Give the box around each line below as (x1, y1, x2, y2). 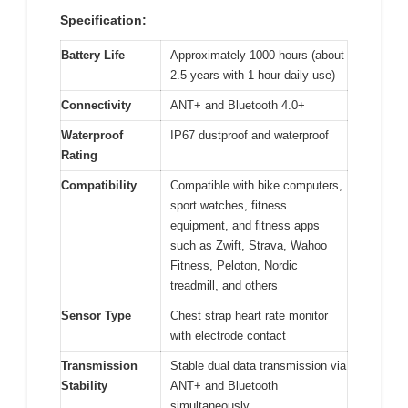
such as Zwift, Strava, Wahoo (170, 238, 327, 252)
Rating (61, 148, 97, 162)
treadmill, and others (170, 278, 278, 292)
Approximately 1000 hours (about (170, 47, 344, 62)
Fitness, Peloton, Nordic (170, 258, 298, 272)
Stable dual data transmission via (170, 358, 346, 372)
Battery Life (61, 47, 125, 62)
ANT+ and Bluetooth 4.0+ (170, 97, 305, 112)
